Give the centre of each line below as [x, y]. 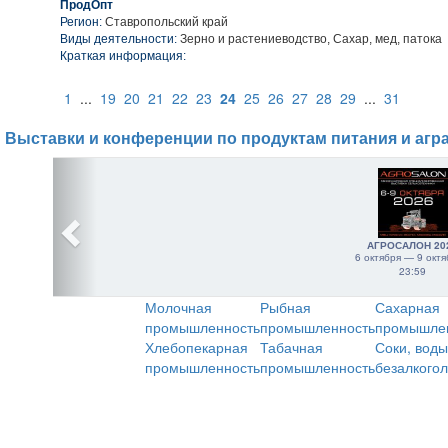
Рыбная [285, 307]
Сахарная [407, 307]
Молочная [178, 307]
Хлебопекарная [196, 347]
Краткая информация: [123, 56]
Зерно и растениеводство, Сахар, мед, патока [309, 39]
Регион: [82, 22]
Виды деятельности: [118, 39]
